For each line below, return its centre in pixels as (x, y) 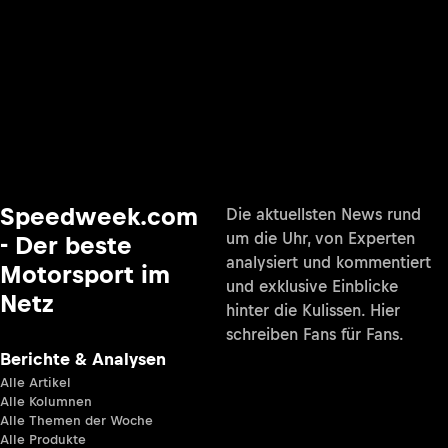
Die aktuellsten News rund (323, 214)
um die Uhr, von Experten (320, 238)
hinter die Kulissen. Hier (313, 310)
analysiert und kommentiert (328, 262)
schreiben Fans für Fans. (315, 334)
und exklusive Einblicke (312, 286)
